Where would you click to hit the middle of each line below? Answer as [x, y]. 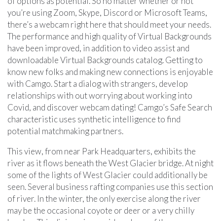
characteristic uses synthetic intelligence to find [94, 119]
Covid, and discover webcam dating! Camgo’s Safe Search [110, 107]
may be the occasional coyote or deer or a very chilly [101, 210]
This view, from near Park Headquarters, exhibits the [102, 151]
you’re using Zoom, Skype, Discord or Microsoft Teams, [107, 12]
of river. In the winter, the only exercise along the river [104, 198]
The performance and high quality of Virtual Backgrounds [110, 36]
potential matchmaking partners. [65, 131]
